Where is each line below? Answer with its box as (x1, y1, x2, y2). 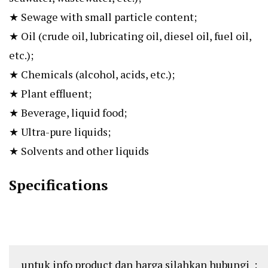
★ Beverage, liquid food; (9, 105, 127, 120)
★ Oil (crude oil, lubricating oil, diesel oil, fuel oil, (9, 28, 251, 43)
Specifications (9, 175, 108, 194)
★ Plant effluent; (9, 86, 92, 100)
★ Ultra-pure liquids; (9, 124, 111, 139)
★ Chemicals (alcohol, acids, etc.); (9, 66, 175, 81)
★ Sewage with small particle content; (9, 9, 197, 24)
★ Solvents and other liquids (9, 143, 149, 158)
